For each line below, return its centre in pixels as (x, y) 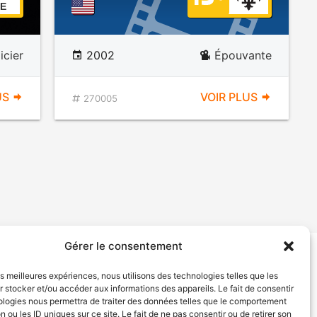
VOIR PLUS (230, 97)
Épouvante (243, 55)
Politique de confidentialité (152, 276)
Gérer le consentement (124, 246)
